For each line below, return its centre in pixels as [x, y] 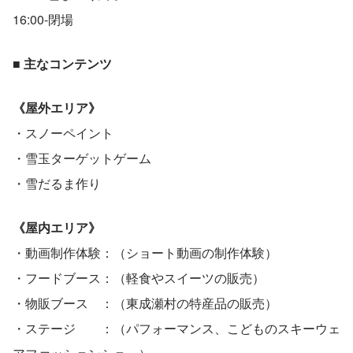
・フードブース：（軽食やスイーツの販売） [139, 277]
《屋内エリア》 [57, 227]
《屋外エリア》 [57, 107]
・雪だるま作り [57, 183]
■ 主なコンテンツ [62, 63]
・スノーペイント [63, 132]
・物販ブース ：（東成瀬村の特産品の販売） [145, 303]
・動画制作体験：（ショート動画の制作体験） [145, 252]
